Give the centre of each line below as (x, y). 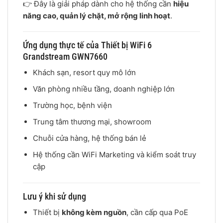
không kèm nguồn (94, 212)
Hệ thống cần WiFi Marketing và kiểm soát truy (114, 155)
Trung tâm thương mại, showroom (92, 122)
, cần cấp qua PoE (157, 212)
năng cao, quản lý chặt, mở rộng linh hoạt (97, 15)
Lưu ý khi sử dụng (55, 196)
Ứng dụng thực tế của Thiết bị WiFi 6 (87, 45)
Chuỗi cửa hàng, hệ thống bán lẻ (89, 138)
